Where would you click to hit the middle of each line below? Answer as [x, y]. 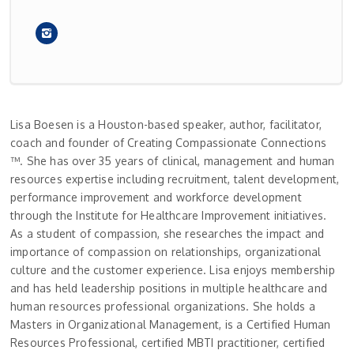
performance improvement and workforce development [156, 197]
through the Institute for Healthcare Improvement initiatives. [169, 215]
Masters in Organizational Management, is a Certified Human [171, 324]
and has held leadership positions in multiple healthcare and [169, 288]
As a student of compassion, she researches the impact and [168, 233]
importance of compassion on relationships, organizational [166, 252]
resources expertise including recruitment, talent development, [175, 179]
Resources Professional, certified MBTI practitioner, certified [168, 343]
